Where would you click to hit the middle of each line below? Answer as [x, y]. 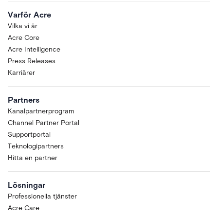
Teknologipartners [36, 146]
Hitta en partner [33, 158]
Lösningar [27, 185]
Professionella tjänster [42, 197]
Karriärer [21, 73]
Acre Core [24, 38]
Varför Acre [29, 15]
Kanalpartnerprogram [41, 111]
